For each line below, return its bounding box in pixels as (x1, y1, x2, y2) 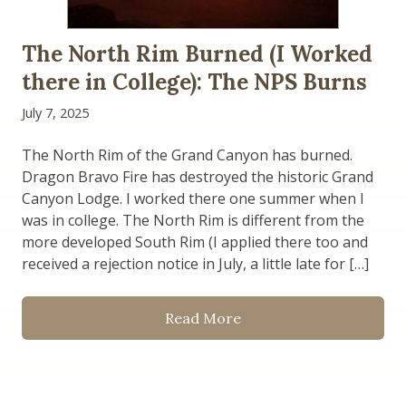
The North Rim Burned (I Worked (22, 39, 372, 68)
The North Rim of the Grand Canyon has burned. (22, 144, 353, 165)
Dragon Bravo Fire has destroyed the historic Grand (22, 166, 373, 187)
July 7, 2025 (22, 103, 89, 121)
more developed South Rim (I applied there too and (22, 231, 368, 252)
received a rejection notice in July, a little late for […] (22, 253, 369, 274)
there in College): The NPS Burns (22, 67, 367, 96)
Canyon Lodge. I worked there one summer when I (22, 188, 364, 208)
